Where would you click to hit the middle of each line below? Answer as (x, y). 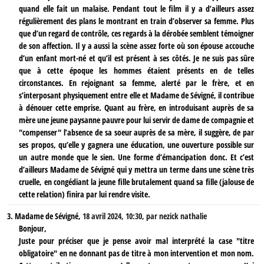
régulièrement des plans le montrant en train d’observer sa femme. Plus (137, 21)
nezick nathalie (183, 216)
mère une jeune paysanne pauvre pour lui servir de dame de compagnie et (137, 120)
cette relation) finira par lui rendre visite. (85, 194)
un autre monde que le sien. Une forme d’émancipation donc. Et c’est (137, 157)
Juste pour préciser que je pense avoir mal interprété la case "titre (137, 241)
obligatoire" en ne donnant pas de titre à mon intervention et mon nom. (137, 253)
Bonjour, (33, 229)
